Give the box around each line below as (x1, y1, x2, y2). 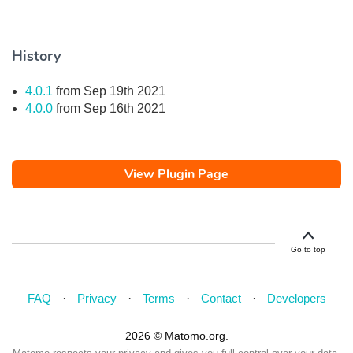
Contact (200, 292, 241, 305)
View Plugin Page (124, 165, 229, 183)
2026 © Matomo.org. (124, 329, 229, 342)
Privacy (76, 292, 117, 305)
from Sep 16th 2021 (53, 102, 165, 115)
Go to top (291, 245, 325, 254)
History (12, 46, 61, 65)
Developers (266, 292, 326, 305)
